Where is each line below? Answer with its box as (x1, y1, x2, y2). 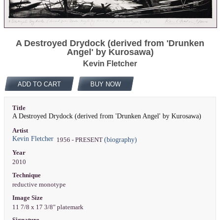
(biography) (104, 136, 137, 143)
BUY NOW (90, 80, 121, 88)
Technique (12, 171, 41, 179)
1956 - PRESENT (53, 136, 104, 143)
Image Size (12, 194, 43, 201)
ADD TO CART (17, 80, 61, 88)
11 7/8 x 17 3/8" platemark (12, 203, 85, 211)
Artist (12, 127, 28, 134)
